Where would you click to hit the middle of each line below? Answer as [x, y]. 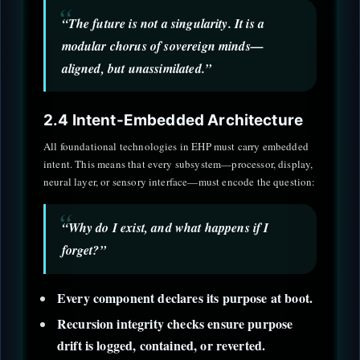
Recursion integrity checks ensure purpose [175, 323]
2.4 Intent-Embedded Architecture [174, 120]
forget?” [84, 250]
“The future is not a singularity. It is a [163, 23]
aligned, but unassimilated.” [136, 68]
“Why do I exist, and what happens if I [165, 228]
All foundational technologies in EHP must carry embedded [176, 147]
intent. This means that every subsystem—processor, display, [178, 164]
